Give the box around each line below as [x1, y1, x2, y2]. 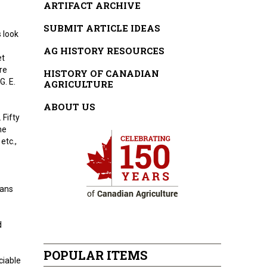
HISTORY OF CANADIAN [44, 67, 160, 79]
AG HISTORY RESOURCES [44, 45, 165, 57]
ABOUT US [44, 101, 96, 113]
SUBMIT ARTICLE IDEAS [44, 22, 161, 34]
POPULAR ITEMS [44, 247, 148, 263]
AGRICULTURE [44, 78, 114, 90]
